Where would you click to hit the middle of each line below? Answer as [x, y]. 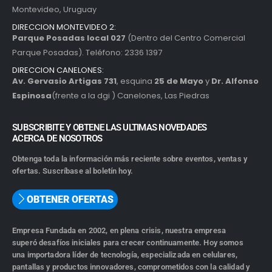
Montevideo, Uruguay [54, 10]
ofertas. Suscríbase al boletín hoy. [73, 171]
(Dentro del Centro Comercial [185, 38]
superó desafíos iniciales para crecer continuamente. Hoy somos [128, 243]
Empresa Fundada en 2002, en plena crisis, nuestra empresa [119, 231]
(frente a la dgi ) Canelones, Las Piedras [131, 96]
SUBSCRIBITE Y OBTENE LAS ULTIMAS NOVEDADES [110, 128]
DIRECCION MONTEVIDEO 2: [64, 27]
